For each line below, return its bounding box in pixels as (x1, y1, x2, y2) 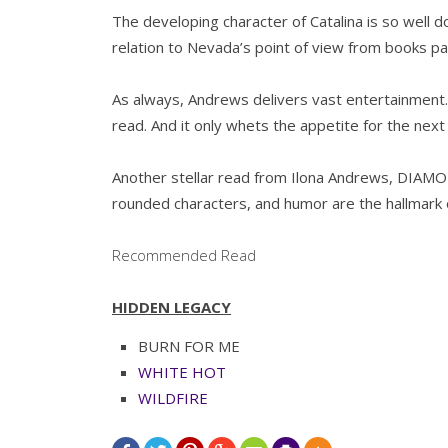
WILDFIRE (138, 387, 208, 408)
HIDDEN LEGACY (112, 296, 231, 317)
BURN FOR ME (138, 335, 240, 356)
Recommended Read (112, 244, 256, 265)
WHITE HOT (138, 361, 226, 382)
